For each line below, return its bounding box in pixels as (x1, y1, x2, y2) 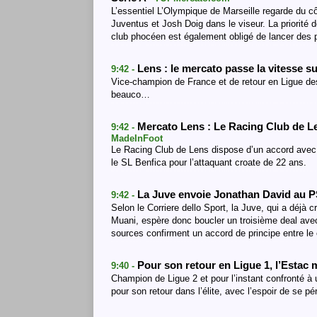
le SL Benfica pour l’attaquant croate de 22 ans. (111, 157, 306, 168)
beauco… (111, 89, 150, 100)
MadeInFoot (111, 133, 163, 144)
